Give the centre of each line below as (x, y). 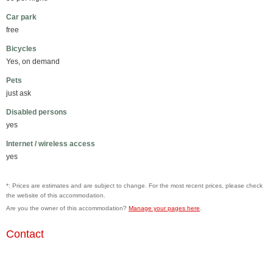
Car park (21, 17)
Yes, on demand (33, 62)
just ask (19, 93)
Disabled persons (37, 112)
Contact (25, 234)
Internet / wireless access (51, 144)
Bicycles (21, 49)
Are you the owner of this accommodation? (67, 208)
